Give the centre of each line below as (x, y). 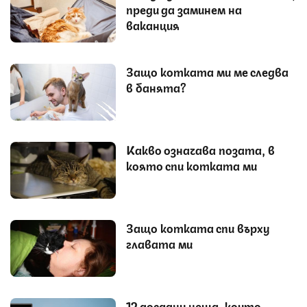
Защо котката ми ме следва (207, 71)
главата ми (159, 243)
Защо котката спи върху (198, 227)
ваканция (153, 24)
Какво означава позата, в (200, 149)
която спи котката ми (192, 165)
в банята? (157, 87)
